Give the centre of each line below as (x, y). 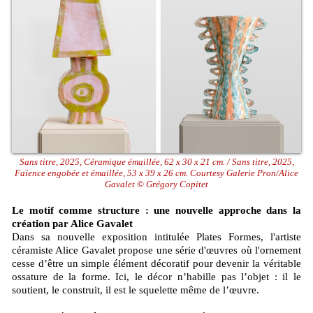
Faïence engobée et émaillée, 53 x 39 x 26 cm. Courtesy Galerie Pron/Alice (156, 173)
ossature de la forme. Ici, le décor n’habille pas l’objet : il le (156, 276)
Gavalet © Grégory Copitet (156, 184)
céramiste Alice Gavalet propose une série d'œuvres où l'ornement (156, 250)
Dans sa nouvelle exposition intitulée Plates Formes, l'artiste (156, 236)
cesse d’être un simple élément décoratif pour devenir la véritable (156, 263)
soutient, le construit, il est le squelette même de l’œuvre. (136, 290)
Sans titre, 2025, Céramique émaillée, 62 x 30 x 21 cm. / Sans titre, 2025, (156, 161)
